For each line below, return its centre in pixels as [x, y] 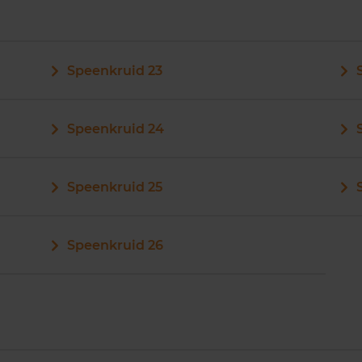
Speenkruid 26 [115, 245]
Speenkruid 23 [114, 71]
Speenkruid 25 [114, 187]
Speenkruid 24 [115, 129]
